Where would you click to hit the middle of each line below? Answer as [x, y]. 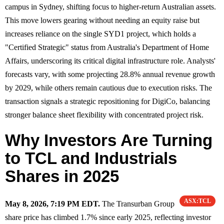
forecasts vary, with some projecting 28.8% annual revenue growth [110, 74]
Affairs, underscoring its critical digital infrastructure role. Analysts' [110, 60]
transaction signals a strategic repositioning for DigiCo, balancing [107, 101]
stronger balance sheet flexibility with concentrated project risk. [104, 114]
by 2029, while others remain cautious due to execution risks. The [108, 87]
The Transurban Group [138, 203]
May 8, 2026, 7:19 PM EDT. [52, 203]
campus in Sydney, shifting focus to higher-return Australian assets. [110, 6]
